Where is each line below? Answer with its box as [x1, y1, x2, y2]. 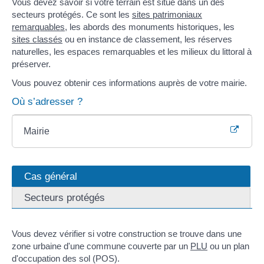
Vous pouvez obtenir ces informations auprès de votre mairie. [12, 77, 247, 88]
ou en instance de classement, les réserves [62, 34, 232, 45]
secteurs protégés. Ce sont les [12, 9, 132, 20]
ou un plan [207, 241, 249, 252]
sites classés [12, 34, 62, 45]
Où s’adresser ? [12, 96, 82, 108]
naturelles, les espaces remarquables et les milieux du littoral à [12, 47, 252, 57]
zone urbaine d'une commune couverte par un [12, 241, 190, 252]
